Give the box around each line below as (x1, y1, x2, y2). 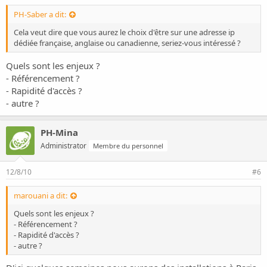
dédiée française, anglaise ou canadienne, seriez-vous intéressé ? (14, 38, 241, 49)
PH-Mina (41, 126, 78, 138)
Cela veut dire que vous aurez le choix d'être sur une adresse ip (14, 27, 235, 38)
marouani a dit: (14, 190, 67, 201)
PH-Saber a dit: (14, 9, 66, 20)
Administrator (41, 140, 86, 151)
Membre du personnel (93, 141, 163, 150)
